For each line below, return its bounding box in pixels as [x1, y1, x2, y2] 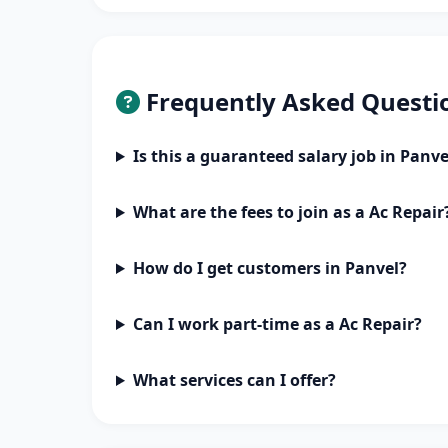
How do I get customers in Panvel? [132, 257, 407, 279]
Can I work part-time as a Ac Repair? [132, 313, 422, 335]
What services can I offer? [132, 369, 336, 391]
